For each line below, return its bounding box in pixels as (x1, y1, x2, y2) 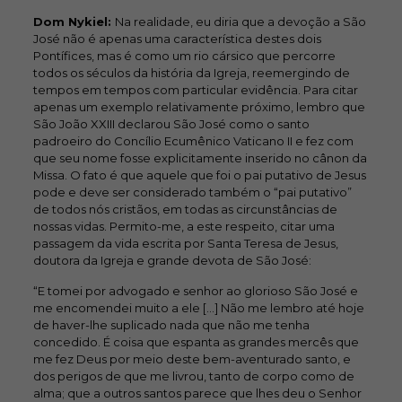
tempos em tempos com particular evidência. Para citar (32, 83, 358, 97)
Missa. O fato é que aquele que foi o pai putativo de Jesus (32, 168, 366, 182)
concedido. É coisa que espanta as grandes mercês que (32, 335, 359, 349)
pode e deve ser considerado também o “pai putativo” (32, 185, 352, 199)
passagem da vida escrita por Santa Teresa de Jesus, (32, 236, 338, 250)
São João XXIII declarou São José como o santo (32, 117, 310, 131)
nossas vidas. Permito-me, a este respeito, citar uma (32, 219, 335, 233)
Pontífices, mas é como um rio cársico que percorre (32, 48, 336, 63)
